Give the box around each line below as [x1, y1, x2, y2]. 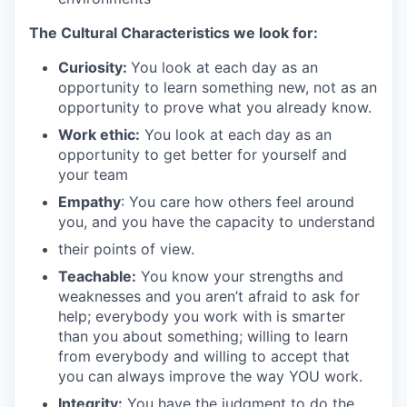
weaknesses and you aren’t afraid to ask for [58, 287, 360, 305]
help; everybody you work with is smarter [58, 307, 345, 325]
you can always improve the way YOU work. [58, 367, 362, 385]
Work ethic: [58, 125, 140, 144]
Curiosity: [58, 58, 131, 76]
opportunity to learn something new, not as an [58, 78, 377, 96]
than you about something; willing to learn [58, 327, 348, 345]
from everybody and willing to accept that [58, 347, 350, 365]
